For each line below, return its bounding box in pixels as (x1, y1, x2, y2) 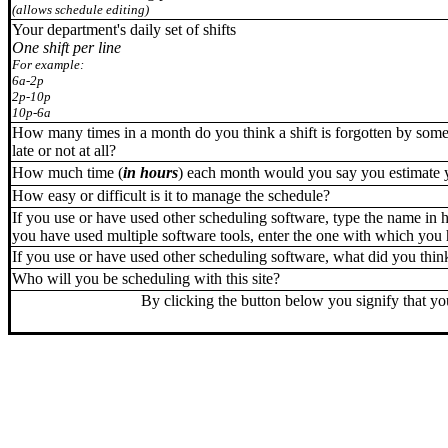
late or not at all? (12, 142, 116, 159)
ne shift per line (24, 39, 121, 56)
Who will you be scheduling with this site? (12, 270, 280, 287)
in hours (123, 164, 178, 181)
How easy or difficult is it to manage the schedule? (12, 187, 330, 204)
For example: (12, 57, 84, 72)
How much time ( (12, 164, 123, 181)
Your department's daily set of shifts (12, 21, 236, 38)
